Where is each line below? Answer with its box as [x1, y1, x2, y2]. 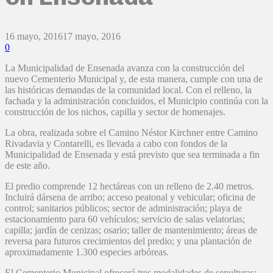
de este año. [5, 160, 50, 171]
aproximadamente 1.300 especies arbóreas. [5, 247, 169, 258]
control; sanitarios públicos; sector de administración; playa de [5, 203, 242, 214]
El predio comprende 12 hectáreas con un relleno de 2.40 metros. [5, 181, 254, 192]
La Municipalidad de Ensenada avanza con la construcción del [5, 63, 244, 74]
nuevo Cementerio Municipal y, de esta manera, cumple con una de [5, 74, 263, 85]
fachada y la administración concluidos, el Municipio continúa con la [5, 96, 268, 107]
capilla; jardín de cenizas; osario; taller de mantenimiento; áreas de [5, 225, 257, 236]
